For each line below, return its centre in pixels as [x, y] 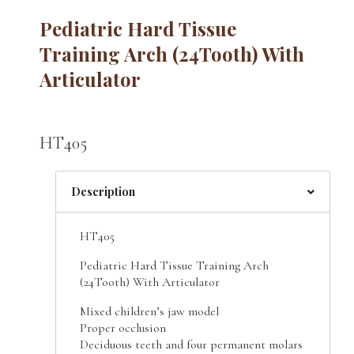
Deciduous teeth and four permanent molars [191, 345]
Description [104, 192]
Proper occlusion [123, 328]
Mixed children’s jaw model [149, 311]
